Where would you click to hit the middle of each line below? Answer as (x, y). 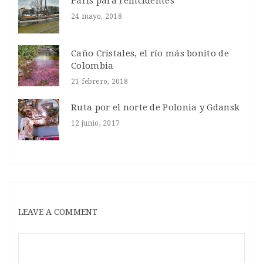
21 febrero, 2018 (100, 82)
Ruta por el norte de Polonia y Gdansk (156, 108)
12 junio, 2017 (95, 124)
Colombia (92, 66)
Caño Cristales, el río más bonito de (150, 54)
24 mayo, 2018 (97, 17)
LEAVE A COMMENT (58, 212)
